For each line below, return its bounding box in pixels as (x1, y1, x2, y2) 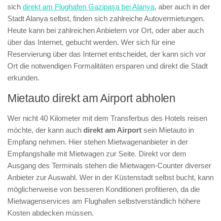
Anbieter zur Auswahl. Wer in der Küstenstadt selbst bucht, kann (7, 173, 214, 182)
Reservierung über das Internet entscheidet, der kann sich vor (7, 50, 206, 58)
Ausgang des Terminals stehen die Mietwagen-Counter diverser (7, 161, 211, 170)
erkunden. (7, 74, 39, 82)
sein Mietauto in (142, 126, 194, 134)
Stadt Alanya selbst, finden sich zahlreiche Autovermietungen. (7, 14, 205, 23)
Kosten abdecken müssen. (7, 209, 94, 217)
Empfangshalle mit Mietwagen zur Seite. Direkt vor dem (7, 149, 186, 158)
